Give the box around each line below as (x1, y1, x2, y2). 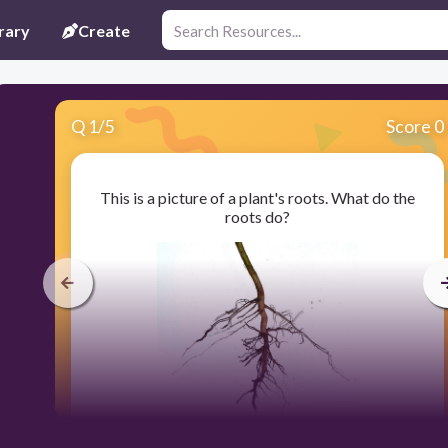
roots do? (225, 207, 291, 227)
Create (78, 20, 130, 40)
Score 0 (385, 116, 444, 137)
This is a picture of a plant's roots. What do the (100, 188, 416, 208)
